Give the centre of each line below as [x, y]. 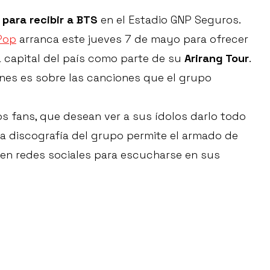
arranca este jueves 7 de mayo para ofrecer [132, 39]
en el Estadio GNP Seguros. [169, 20]
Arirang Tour [217, 58]
